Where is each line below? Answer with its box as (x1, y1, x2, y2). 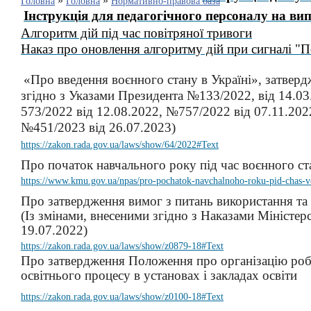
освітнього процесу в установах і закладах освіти (21, 268, 297, 283)
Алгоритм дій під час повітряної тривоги (21, 26, 252, 40)
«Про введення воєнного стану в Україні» (24, 72, 258, 87)
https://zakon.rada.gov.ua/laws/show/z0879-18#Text (21, 241, 224, 251)
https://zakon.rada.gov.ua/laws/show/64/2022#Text (21, 140, 219, 150)
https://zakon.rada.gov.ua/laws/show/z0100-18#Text (21, 292, 224, 302)
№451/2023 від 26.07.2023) (21, 120, 176, 135)
